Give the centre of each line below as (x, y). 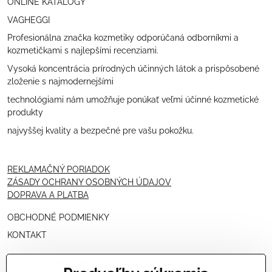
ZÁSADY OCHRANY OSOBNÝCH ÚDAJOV (89, 182)
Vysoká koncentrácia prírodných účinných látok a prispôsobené (133, 69)
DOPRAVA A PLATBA (48, 195)
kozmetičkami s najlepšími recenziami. (83, 51)
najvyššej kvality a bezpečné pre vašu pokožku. (100, 130)
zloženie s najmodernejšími (60, 82)
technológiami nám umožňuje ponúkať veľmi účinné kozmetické (133, 99)
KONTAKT (27, 235)
